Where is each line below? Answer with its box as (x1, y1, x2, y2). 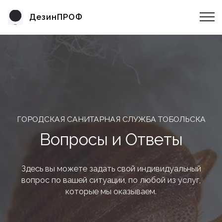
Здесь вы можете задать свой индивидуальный (21, 164, 201, 173)
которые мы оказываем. (65, 187, 157, 196)
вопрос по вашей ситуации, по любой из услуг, (21, 175, 201, 185)
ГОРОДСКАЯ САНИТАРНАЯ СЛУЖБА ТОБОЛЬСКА (16, 114, 206, 124)
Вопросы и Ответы (39, 130, 183, 149)
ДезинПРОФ (29, 12, 83, 22)
